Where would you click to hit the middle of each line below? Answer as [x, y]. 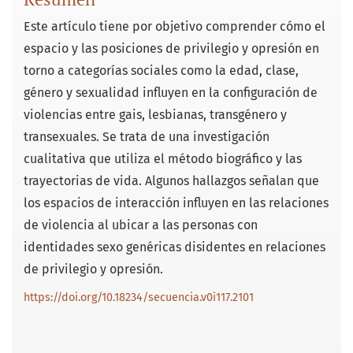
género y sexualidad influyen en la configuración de [171, 93]
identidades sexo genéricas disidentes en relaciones [175, 247]
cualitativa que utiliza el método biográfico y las [163, 159]
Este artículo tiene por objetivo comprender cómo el [175, 27]
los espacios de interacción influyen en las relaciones [176, 203]
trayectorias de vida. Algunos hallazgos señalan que [171, 181]
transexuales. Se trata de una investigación [147, 137]
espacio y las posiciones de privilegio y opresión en [171, 49]
